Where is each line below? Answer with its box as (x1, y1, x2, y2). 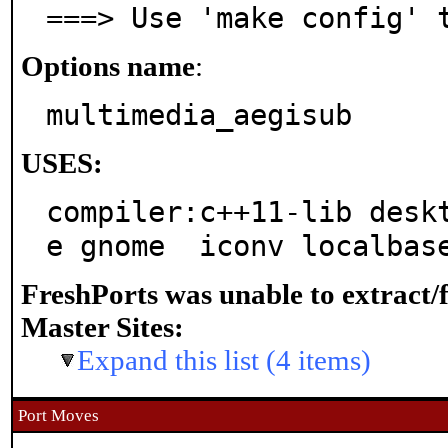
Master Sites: (21, 311, 184, 343)
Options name (21, 50, 195, 82)
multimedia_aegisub (46, 98, 352, 132)
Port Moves (18, 406, 99, 425)
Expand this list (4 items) (77, 344, 371, 376)
